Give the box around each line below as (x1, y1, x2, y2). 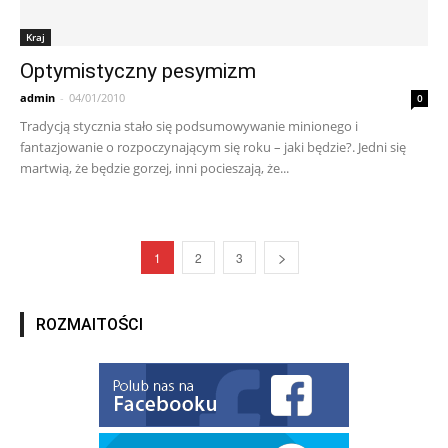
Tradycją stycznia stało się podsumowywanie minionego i (20, 117, 358, 136)
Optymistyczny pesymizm (20, 59, 256, 84)
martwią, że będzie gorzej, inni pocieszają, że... (20, 159, 289, 178)
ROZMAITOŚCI (36, 315, 143, 335)
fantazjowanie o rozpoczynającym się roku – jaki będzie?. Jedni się (20, 138, 406, 157)
